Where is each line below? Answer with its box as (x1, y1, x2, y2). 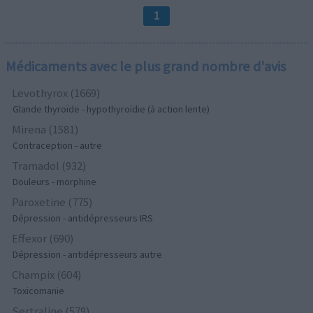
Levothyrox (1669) (12, 85, 101, 101)
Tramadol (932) (12, 158, 87, 174)
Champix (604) (12, 267, 82, 283)
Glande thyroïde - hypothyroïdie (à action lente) (13, 103, 210, 116)
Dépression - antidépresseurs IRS (13, 212, 154, 225)
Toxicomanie (13, 284, 65, 298)
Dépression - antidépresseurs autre (13, 248, 163, 261)
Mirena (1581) (12, 122, 80, 138)
